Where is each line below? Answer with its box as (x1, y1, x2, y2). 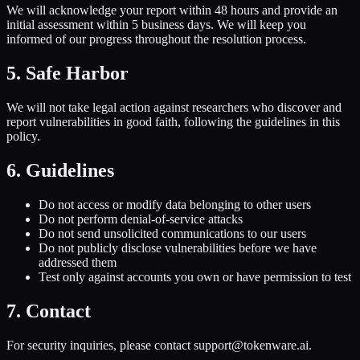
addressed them (39, 255, 117, 269)
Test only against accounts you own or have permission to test (39, 269, 351, 284)
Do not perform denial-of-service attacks (39, 211, 243, 226)
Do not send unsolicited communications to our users (39, 226, 306, 240)
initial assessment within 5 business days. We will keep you (6, 18, 306, 32)
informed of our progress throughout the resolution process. (6, 32, 306, 47)
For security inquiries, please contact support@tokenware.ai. (6, 337, 312, 352)
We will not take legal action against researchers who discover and (6, 100, 342, 114)
